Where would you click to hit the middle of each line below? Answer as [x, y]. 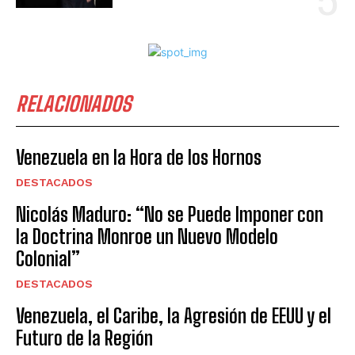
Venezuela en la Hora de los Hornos [139, 157]
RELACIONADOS [74, 103]
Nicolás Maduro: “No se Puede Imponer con [170, 214]
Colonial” [48, 258]
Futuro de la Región [84, 338]
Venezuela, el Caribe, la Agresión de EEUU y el [174, 315]
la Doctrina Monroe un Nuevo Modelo [147, 236]
